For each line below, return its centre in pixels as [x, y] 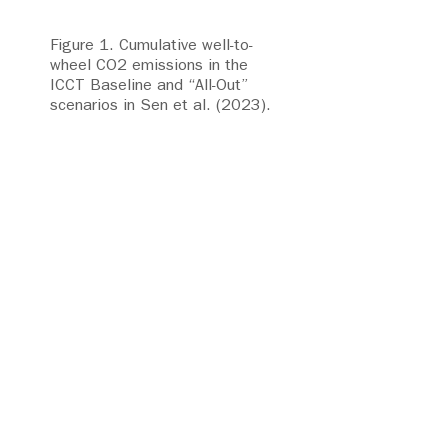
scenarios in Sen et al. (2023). [160, 105]
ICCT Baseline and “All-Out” [149, 85]
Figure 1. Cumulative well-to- [151, 45]
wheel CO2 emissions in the [149, 65]
